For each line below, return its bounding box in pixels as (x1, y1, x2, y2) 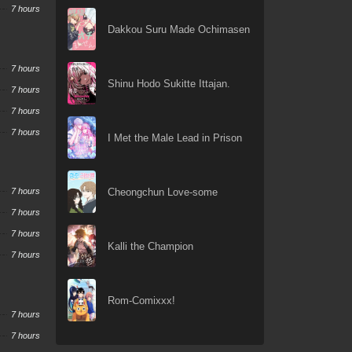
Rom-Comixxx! (107, 294, 175, 306)
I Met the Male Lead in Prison (107, 131, 242, 144)
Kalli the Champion (107, 240, 193, 252)
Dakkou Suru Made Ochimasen (107, 23, 250, 35)
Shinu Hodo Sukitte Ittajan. (107, 77, 230, 90)
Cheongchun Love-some (107, 185, 218, 198)
